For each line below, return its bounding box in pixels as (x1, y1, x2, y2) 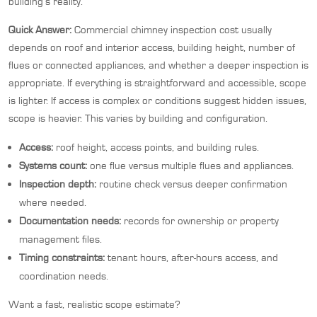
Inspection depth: (19, 177, 96, 190)
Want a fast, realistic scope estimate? (8, 297, 180, 311)
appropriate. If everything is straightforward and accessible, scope (8, 76, 306, 89)
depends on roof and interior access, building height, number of (8, 40, 295, 54)
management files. (19, 232, 102, 246)
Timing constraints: (19, 250, 105, 264)
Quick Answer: (8, 23, 71, 36)
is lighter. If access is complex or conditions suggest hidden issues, (8, 93, 306, 107)
